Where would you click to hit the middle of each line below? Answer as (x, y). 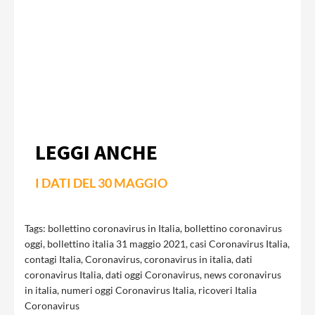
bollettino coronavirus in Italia (114, 228)
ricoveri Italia (227, 290)
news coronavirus (243, 274)
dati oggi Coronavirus (153, 274)
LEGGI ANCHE (96, 152)
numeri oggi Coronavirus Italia (128, 290)
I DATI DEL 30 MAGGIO (101, 182)
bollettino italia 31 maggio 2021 (116, 243)
